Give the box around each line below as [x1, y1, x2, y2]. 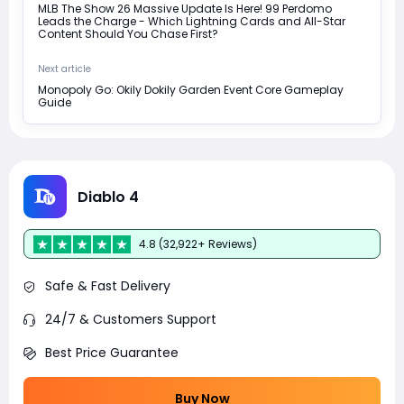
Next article [38, 62, 91, 77]
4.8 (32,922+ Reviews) [139, 235, 257, 252]
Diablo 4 [78, 186, 139, 207]
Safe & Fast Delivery [45, 277, 170, 296]
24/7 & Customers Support [45, 310, 216, 329]
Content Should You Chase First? [38, 26, 218, 42]
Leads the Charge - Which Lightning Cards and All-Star [38, 14, 345, 30]
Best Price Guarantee [45, 344, 179, 363]
